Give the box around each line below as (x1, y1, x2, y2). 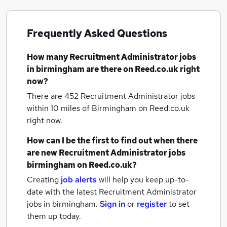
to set (169, 199, 190, 209)
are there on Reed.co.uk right (85, 64, 200, 74)
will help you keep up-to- (99, 174, 189, 185)
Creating (27, 174, 59, 185)
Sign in (100, 199, 125, 209)
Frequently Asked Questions (27, 27, 167, 40)
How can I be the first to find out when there (27, 135, 198, 146)
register (137, 199, 167, 209)
